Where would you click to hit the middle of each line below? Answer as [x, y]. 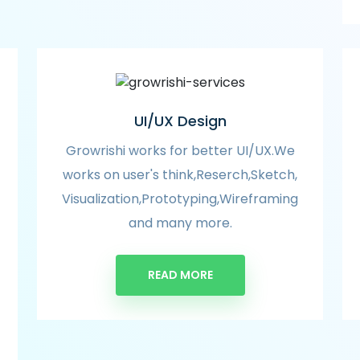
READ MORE [180, 274]
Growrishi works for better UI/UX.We [180, 150]
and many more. [180, 223]
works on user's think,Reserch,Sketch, [180, 174]
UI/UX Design [180, 121]
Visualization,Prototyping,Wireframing [180, 198]
